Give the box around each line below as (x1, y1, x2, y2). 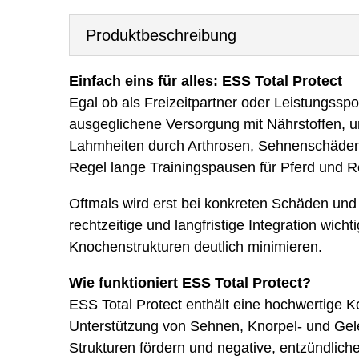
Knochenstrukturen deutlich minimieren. (68, 239, 322, 255)
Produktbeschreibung (85, 26, 236, 44)
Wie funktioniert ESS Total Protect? (68, 275, 311, 291)
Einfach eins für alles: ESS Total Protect (68, 73, 342, 89)
